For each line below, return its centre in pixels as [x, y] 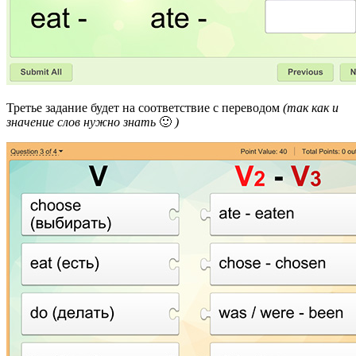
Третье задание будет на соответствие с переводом [145, 107]
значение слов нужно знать [83, 122]
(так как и [311, 107]
